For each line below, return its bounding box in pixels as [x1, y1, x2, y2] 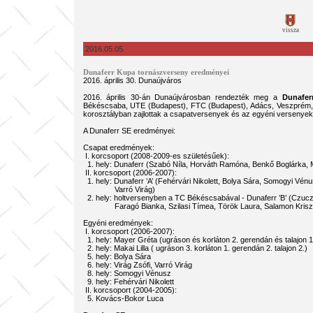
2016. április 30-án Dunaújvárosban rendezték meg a [82, 93, 282, 101]
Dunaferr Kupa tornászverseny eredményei [82, 68, 229, 76]
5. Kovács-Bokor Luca [82, 294, 163, 303]
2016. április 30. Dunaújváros [82, 76, 182, 85]
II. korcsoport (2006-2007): [82, 168, 177, 177]
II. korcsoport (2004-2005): [82, 286, 177, 294]
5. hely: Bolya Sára [82, 252, 151, 261]
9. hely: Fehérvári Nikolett [82, 277, 174, 286]
